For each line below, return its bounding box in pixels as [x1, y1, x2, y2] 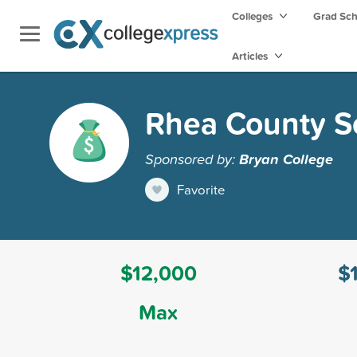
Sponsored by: [145, 147, 239, 169]
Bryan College [239, 147, 333, 169]
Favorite [177, 179, 226, 198]
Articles [232, 48, 270, 64]
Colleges [232, 8, 273, 24]
